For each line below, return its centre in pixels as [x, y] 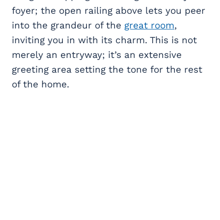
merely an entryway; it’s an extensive [97, 55]
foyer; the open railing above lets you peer [109, 10]
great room [149, 25]
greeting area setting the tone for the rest [107, 69]
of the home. [41, 84]
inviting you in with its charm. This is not [104, 40]
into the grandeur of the [68, 25]
